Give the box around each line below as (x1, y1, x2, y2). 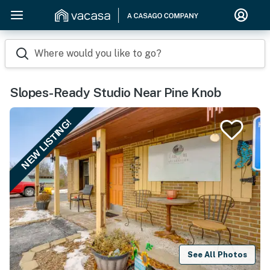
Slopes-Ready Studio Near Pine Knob (10, 85, 221, 100)
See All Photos (187, 250, 248, 259)
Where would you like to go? (34, 48, 162, 59)
